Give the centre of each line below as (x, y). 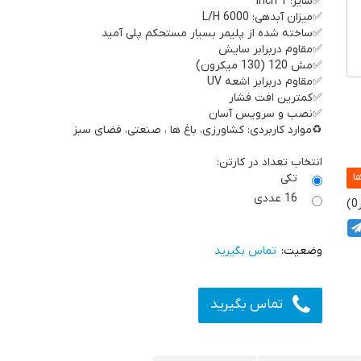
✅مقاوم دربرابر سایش (271, 50)
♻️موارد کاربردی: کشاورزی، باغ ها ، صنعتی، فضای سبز (198, 130)
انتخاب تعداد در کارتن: (270, 162)
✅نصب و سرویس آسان (266, 114)
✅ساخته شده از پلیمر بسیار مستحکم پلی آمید (212, 33)
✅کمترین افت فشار (276, 98)
